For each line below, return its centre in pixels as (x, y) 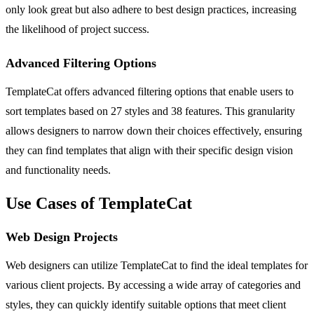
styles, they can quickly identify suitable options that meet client (146, 304)
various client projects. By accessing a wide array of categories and (153, 285)
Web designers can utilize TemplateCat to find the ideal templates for (157, 265)
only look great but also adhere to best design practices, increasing (151, 9)
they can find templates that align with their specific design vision (149, 150)
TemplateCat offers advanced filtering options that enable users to (150, 91)
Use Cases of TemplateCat (99, 203)
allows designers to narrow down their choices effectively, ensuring (154, 130)
